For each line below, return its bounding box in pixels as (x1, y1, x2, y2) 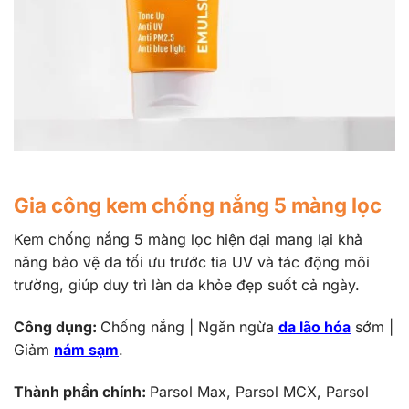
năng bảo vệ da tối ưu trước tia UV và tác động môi (14, 253, 370, 272)
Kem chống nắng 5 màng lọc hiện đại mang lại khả (14, 230, 362, 249)
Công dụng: (14, 317, 100, 336)
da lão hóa (278, 317, 351, 336)
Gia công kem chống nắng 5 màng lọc (14, 193, 382, 217)
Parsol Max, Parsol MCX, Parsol (150, 382, 369, 401)
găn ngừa (209, 317, 278, 336)
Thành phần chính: (14, 382, 150, 401)
